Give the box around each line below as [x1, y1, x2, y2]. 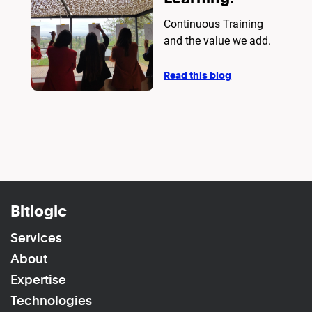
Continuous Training [164, 17, 264, 31]
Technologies [10, 291, 92, 309]
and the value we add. [164, 33, 272, 47]
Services [10, 228, 62, 246]
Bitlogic [10, 199, 67, 221]
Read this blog [164, 68, 232, 81]
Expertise [10, 270, 66, 288]
